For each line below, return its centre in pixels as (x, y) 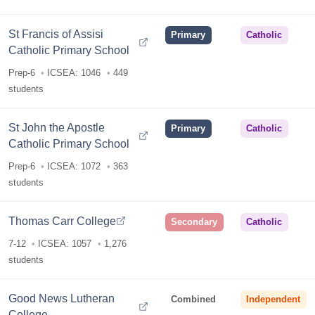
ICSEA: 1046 (74, 73)
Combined (194, 300)
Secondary (194, 222)
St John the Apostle (57, 127)
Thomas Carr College (63, 220)
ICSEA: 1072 (74, 167)
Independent (274, 300)
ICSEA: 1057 (65, 244)
